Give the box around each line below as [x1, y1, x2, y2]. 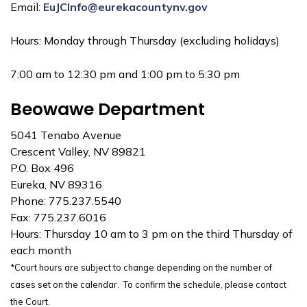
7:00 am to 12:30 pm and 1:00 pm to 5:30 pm [10, 67, 240, 82]
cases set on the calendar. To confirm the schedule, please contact [10, 279, 286, 291]
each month [10, 243, 71, 258]
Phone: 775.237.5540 [10, 194, 121, 208]
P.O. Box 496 [10, 161, 74, 175]
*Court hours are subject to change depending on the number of [10, 262, 272, 273]
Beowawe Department [10, 97, 205, 122]
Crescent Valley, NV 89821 [10, 145, 146, 159]
